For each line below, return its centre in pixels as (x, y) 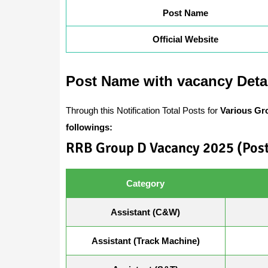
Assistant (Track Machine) (145, 240)
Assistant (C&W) (145, 212)
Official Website (185, 39)
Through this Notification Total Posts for (143, 110)
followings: (89, 127)
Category (145, 183)
